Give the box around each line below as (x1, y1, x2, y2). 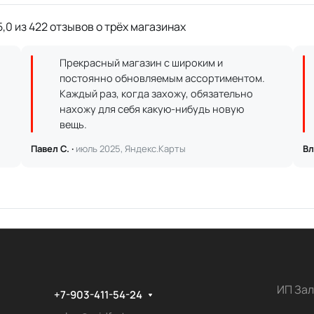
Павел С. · (30, 142, 76, 156)
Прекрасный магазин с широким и (59, 56, 223, 70)
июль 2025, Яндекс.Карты (75, 142, 186, 156)
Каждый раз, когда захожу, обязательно (59, 87, 253, 101)
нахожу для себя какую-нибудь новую (59, 102, 244, 116)
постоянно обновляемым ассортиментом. (59, 71, 265, 86)
